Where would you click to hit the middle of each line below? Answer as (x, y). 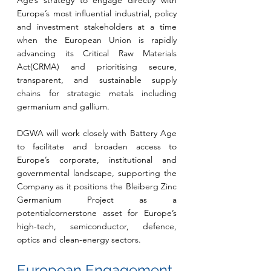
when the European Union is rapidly (97, 40)
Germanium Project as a (97, 200)
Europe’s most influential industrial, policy (97, 13)
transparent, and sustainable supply (97, 80)
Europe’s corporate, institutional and (97, 160)
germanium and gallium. (63, 106)
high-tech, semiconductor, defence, (97, 226)
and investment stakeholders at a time (97, 27)
